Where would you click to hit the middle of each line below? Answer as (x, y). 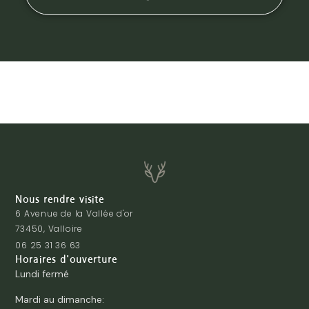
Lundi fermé (42, 274)
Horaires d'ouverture (67, 260)
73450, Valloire (49, 229)
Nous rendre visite (60, 200)
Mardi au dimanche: (60, 300)
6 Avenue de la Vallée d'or (74, 214)
